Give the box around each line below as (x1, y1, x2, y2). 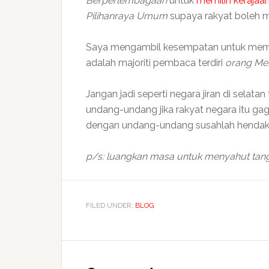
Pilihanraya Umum (86, 10, 168, 22)
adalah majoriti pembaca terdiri (86, 57, 225, 68)
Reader (61, 240, 124, 261)
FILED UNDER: (86, 201, 135, 210)
